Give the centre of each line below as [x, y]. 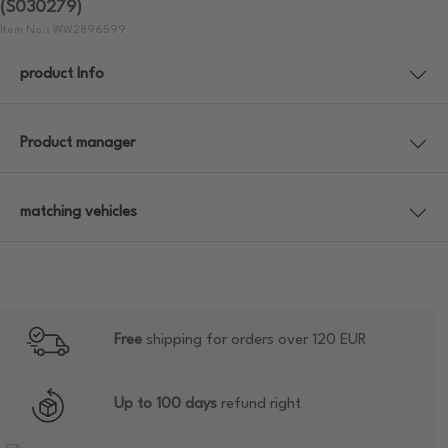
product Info [62, 75]
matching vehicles [78, 213]
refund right [259, 405]
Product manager [77, 144]
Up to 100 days [165, 405]
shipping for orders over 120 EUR [254, 341]
